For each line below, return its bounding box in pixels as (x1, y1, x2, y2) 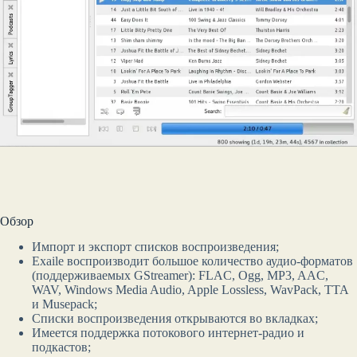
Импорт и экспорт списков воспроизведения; (32, 240, 279, 254)
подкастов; (32, 340, 91, 355)
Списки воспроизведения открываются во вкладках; (32, 312, 318, 326)
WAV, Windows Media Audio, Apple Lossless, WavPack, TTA (32, 283, 348, 297)
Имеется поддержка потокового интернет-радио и (32, 326, 304, 340)
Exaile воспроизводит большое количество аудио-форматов (32, 254, 353, 269)
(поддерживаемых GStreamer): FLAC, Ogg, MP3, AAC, (32, 269, 328, 283)
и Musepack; (32, 297, 97, 312)
